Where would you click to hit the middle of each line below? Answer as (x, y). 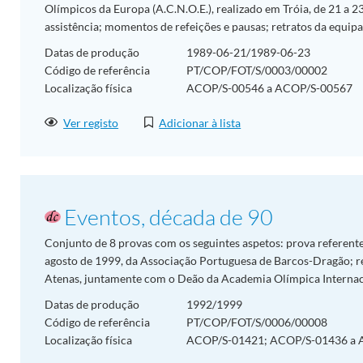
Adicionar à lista (200, 123)
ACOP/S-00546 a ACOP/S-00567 (269, 88)
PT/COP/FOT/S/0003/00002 (257, 70)
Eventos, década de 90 (169, 216)
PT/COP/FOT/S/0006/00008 (257, 322)
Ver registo (91, 123)
